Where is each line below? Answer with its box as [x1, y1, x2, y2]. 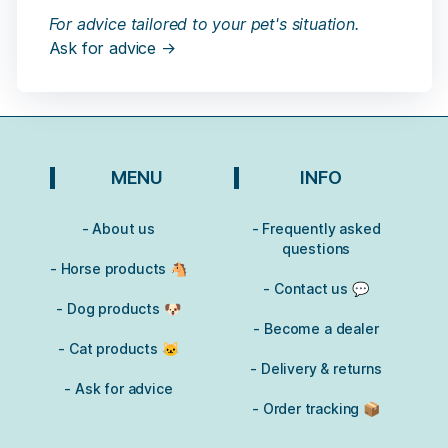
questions [281, 240, 351, 258]
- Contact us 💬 [263, 280, 369, 298]
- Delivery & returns [250, 360, 382, 378]
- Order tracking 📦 [252, 400, 380, 418]
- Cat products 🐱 [58, 340, 179, 358]
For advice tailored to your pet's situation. [48, 14, 359, 35]
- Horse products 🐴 [50, 260, 187, 278]
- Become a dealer [253, 320, 379, 338]
